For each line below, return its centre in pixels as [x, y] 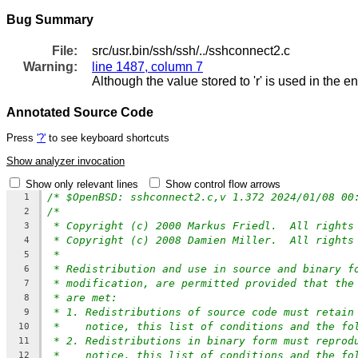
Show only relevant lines [84, 184]
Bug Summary [50, 19]
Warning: [51, 66]
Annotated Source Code [80, 112]
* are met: [86, 297]
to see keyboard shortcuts [107, 138]
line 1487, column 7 [147, 66]
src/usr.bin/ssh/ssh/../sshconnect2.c [191, 50]
